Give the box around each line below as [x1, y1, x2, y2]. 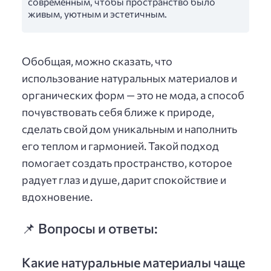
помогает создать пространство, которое [22, 155, 232, 169]
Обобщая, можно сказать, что [22, 54, 172, 68]
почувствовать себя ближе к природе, [22, 105, 214, 119]
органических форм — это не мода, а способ [22, 88, 244, 102]
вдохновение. [22, 189, 93, 203]
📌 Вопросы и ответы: [22, 219, 158, 237]
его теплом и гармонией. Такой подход [22, 139, 219, 152]
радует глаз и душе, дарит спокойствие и [22, 172, 226, 186]
